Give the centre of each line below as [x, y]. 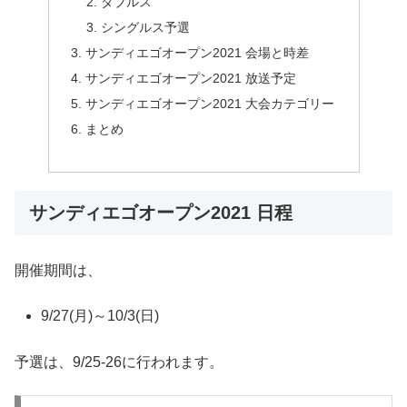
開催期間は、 [58, 270]
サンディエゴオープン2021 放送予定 [190, 79]
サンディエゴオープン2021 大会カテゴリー [209, 103]
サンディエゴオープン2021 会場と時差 [197, 53]
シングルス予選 [146, 28]
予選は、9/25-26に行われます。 [119, 362]
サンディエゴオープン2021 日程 [161, 212]
